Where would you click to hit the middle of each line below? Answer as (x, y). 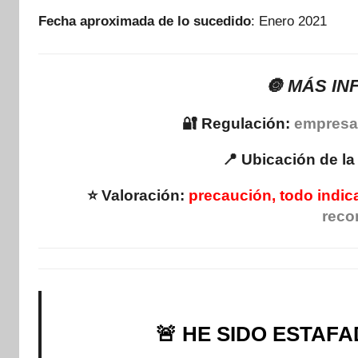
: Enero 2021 (289, 22)
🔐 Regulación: (239, 124)
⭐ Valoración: (137, 196)
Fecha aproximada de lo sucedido (145, 22)
